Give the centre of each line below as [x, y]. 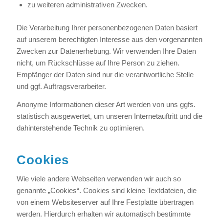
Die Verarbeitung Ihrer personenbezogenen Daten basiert [107, 28]
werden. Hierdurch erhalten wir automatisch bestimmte [103, 214]
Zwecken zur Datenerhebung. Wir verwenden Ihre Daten [106, 51]
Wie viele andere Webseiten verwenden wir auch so [99, 178]
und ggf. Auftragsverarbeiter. [61, 86]
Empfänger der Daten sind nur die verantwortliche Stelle [105, 75]
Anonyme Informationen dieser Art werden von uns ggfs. [106, 104]
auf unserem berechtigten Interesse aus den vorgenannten [109, 39]
